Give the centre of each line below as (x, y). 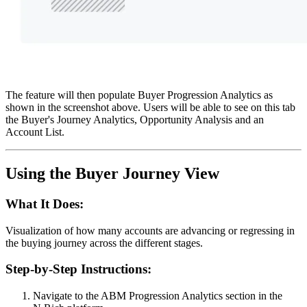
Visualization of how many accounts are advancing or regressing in (150, 230)
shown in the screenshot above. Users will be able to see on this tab (150, 108)
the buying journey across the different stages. (104, 243)
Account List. (35, 132)
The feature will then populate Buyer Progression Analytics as (139, 95)
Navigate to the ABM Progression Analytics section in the (158, 296)
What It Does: (45, 204)
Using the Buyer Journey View (112, 173)
